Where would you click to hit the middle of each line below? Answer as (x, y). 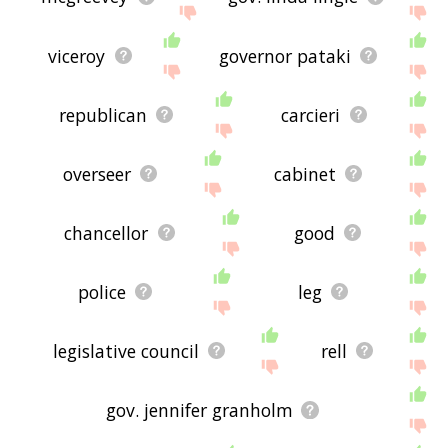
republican (102, 114)
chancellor (106, 232)
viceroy (77, 55)
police (101, 291)
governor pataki (284, 55)
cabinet (305, 173)
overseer (97, 173)
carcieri (311, 114)
